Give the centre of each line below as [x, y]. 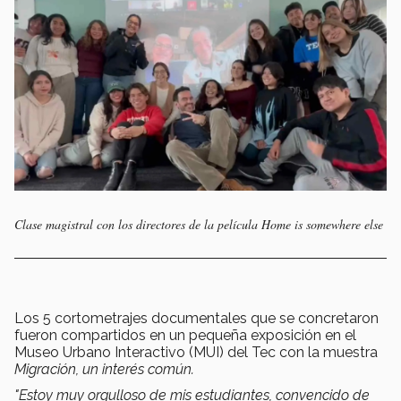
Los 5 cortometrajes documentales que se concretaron [196, 318]
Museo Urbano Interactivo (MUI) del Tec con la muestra [196, 352]
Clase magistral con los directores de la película [138, 224]
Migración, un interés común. [104, 369]
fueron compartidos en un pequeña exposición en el [185, 335]
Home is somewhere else [322, 224]
